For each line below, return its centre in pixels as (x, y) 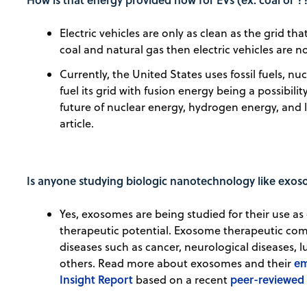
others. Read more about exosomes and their (177, 263)
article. (77, 124)
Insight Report (97, 280)
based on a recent (182, 280)
